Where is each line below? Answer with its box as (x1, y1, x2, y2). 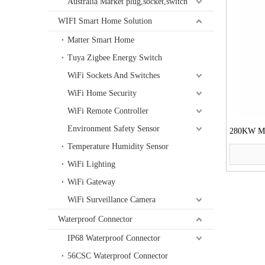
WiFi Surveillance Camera (67, 195, 156, 205)
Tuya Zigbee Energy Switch (67, 53, 162, 63)
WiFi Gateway (67, 177, 115, 187)
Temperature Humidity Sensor (67, 142, 169, 151)
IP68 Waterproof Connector (67, 234, 160, 243)
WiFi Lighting (67, 160, 115, 169)
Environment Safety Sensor (67, 124, 160, 134)
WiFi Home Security (67, 89, 137, 98)
